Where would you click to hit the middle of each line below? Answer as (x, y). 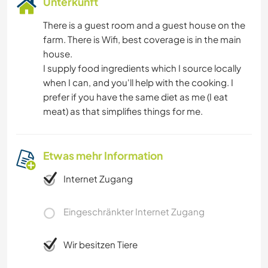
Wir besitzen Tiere (100, 244)
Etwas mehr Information (103, 155)
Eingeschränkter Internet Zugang (134, 211)
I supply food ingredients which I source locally (142, 68)
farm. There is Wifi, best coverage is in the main (142, 39)
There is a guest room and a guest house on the (144, 25)
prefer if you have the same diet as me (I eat (135, 96)
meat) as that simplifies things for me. (123, 111)
